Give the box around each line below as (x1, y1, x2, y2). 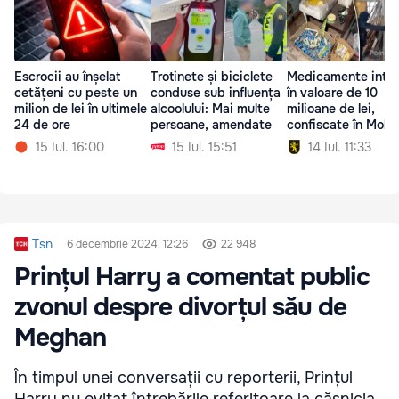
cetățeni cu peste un (14, 85, 137, 102)
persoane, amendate (151, 117, 272, 134)
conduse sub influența (151, 85, 281, 102)
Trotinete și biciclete (151, 69, 273, 85)
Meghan (14, 322, 106, 354)
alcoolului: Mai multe (151, 101, 270, 118)
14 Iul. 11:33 (308, 139, 371, 156)
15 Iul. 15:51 (172, 139, 237, 156)
